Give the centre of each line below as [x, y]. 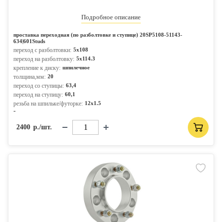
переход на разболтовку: [44, 59]
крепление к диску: [37, 68]
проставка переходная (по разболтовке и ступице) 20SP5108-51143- [98, 35]
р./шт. [43, 127]
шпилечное [76, 67]
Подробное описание [111, 17]
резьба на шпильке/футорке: [48, 104]
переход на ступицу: [38, 95]
